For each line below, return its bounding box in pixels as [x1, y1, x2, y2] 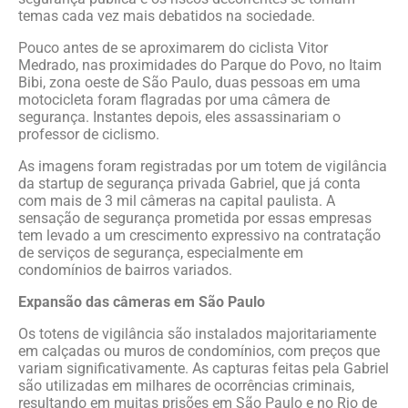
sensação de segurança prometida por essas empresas [18, 209, 372, 227]
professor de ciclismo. [18, 126, 159, 143]
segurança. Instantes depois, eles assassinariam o [18, 108, 341, 126]
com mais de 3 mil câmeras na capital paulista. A [18, 192, 335, 209]
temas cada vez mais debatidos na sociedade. [18, 7, 315, 25]
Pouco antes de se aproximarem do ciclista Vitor [18, 39, 328, 56]
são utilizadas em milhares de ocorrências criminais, [18, 377, 354, 394]
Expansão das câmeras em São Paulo [18, 293, 265, 311]
